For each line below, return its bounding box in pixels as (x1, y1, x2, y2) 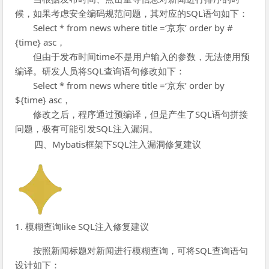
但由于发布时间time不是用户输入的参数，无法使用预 (33, 50, 250, 62)
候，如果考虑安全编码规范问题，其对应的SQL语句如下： (15, 7, 249, 19)
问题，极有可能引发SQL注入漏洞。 (15, 122, 159, 134)
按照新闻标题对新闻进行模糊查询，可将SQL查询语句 (33, 244, 249, 256)
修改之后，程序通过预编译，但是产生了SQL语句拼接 (33, 107, 249, 120)
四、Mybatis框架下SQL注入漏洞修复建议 (34, 138, 202, 150)
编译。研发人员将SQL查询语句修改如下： (15, 64, 186, 77)
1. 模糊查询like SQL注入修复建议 (15, 220, 150, 232)
